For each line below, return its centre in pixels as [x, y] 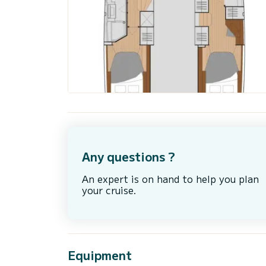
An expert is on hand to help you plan [170, 179]
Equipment [100, 255]
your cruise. [109, 190]
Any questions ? [129, 157]
